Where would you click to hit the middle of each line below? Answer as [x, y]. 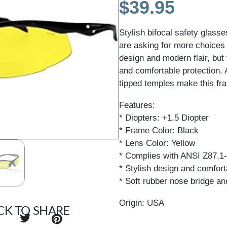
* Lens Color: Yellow [157, 143]
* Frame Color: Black [159, 130]
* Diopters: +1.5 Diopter [164, 118]
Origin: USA [142, 203]
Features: [137, 105]
